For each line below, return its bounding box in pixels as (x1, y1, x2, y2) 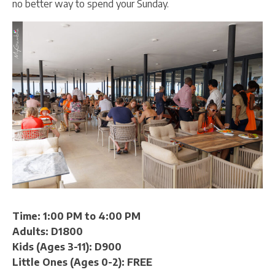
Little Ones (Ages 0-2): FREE (12, 256, 152, 269)
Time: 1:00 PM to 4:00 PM (12, 210, 141, 223)
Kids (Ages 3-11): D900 (12, 241, 122, 254)
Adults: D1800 (12, 225, 83, 238)
